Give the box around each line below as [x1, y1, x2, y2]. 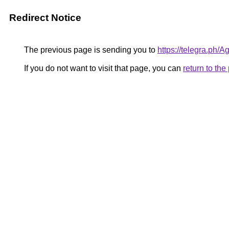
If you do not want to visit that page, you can [22, 64, 183, 73]
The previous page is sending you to [22, 45, 157, 54]
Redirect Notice [9, 12, 81, 23]
